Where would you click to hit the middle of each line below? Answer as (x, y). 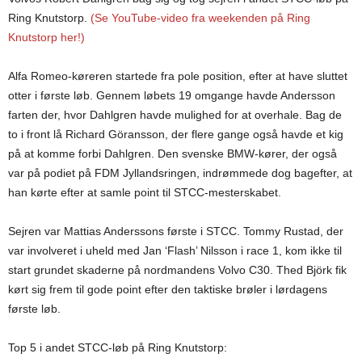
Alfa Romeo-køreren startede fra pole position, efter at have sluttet (178, 76)
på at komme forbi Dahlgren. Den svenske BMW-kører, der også (173, 154)
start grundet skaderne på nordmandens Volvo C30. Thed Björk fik (177, 270)
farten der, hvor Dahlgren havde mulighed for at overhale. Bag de (175, 115)
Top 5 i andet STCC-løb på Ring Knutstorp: (118, 347)
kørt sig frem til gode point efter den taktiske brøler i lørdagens (168, 289)
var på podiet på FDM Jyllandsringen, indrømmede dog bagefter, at (180, 173)
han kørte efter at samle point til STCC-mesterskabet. (145, 192)
